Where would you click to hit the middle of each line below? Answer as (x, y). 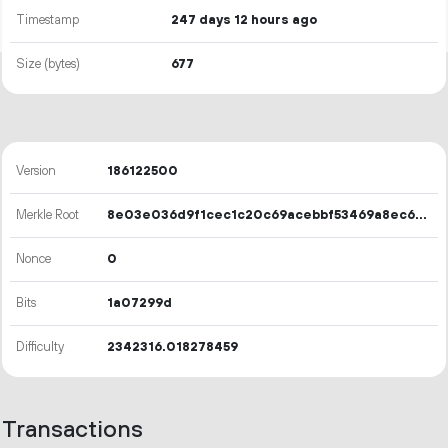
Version (36, 171)
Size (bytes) (48, 64)
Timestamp (48, 20)
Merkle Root (48, 215)
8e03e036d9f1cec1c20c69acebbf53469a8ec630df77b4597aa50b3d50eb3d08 (421, 215)
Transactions (72, 430)
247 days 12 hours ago (244, 20)
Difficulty (40, 347)
